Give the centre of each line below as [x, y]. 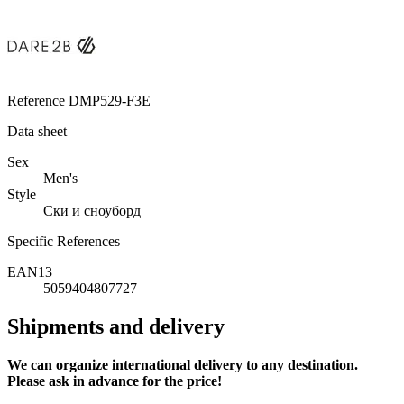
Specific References [64, 242]
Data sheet [37, 132]
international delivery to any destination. [233, 365]
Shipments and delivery [116, 327]
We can [32, 365]
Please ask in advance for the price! [115, 381]
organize [82, 365]
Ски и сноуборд [92, 211]
